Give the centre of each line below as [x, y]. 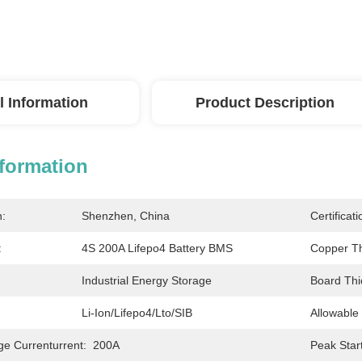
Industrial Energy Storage [147, 280]
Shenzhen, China [126, 216]
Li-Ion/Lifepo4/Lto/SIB [137, 313]
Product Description [265, 103]
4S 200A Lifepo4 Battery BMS [157, 248]
